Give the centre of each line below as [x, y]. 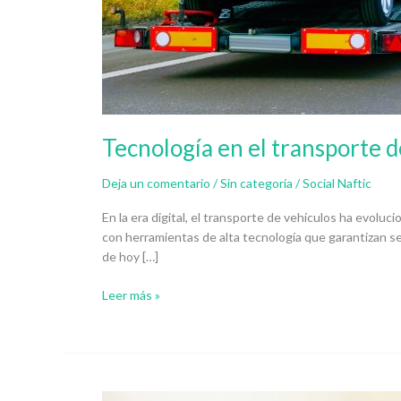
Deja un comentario [156, 183]
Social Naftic [337, 183]
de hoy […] [130, 256]
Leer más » [131, 294]
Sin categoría [256, 183]
